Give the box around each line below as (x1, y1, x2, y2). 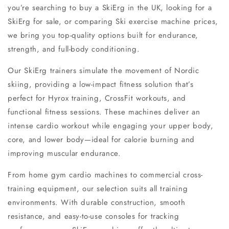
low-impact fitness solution (79, 79, 173, 90)
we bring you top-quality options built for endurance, (8, 30, 198, 41)
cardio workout (36, 120, 89, 132)
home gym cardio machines (29, 169, 128, 181)
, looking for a (161, 2, 212, 14)
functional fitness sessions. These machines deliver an (8, 106, 200, 118)
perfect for (8, 93, 49, 104)
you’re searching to (8, 2, 79, 14)
